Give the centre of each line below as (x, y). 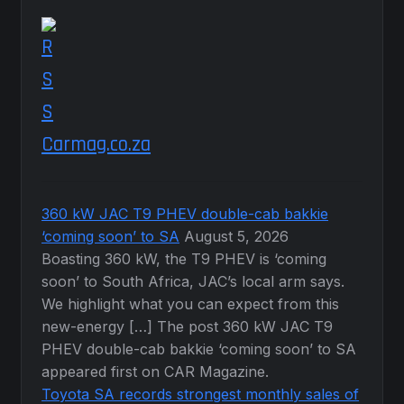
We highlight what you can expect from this (191, 303)
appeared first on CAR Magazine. (156, 371)
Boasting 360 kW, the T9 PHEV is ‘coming (184, 258)
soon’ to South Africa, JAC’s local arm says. (193, 281)
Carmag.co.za (96, 144)
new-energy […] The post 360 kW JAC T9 (188, 326)
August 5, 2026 (237, 236)
